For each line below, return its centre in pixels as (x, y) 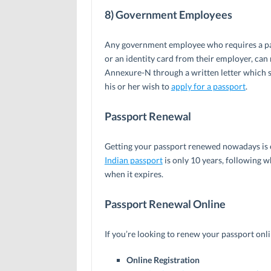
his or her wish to (138, 86)
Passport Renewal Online (165, 204)
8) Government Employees (168, 14)
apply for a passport (208, 86)
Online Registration (163, 260)
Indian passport (133, 160)
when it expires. (134, 174)
